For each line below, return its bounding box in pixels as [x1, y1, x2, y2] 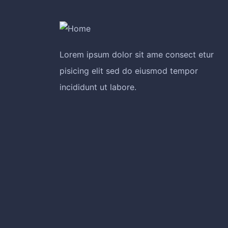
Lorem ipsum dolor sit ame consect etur [60, 49, 214, 60]
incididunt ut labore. [60, 82, 136, 92]
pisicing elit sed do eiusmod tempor [60, 66, 198, 76]
